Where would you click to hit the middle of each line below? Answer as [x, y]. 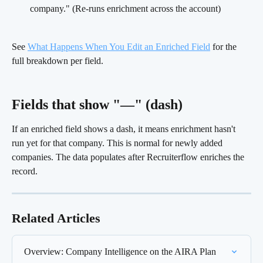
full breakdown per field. [58, 60]
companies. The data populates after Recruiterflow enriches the [129, 157]
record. [25, 171]
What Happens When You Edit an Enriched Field [119, 46]
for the [225, 46]
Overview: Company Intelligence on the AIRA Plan [120, 251]
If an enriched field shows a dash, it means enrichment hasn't [125, 129]
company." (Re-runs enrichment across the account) [125, 9]
